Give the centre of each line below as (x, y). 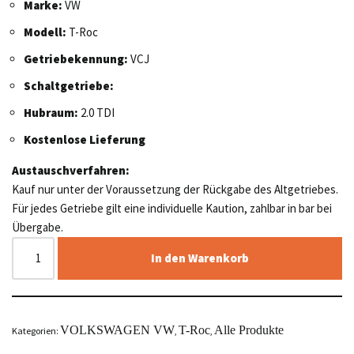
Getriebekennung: (76, 58)
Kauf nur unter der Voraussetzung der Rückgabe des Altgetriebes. (175, 189)
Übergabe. (38, 227)
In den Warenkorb (200, 258)
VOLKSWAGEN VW (117, 330)
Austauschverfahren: (71, 170)
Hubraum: (51, 112)
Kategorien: (36, 330)
